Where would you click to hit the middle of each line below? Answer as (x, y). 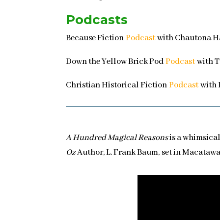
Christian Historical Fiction (118, 85)
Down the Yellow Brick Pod (116, 62)
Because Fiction (96, 38)
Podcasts (97, 20)
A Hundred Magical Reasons (117, 138)
